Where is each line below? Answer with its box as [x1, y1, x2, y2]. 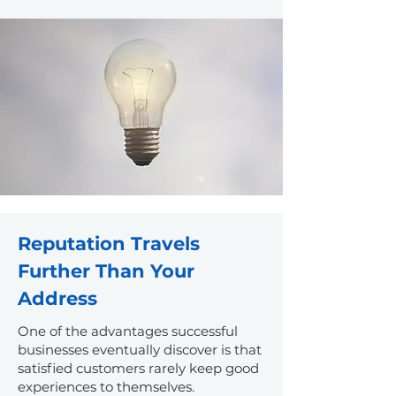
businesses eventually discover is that [18, 341, 262, 358]
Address [18, 287, 97, 309]
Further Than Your [18, 260, 194, 282]
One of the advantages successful [18, 323, 238, 339]
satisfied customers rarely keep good [18, 360, 259, 377]
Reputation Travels [18, 232, 200, 255]
